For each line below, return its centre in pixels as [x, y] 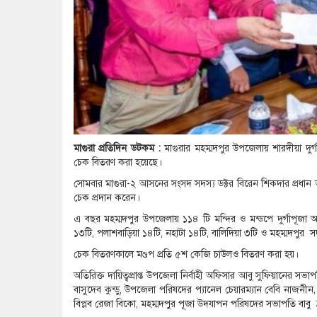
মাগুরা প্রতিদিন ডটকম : [119, 149]
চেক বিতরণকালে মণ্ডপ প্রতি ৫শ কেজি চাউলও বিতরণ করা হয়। [186, 255]
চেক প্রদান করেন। [107, 198]
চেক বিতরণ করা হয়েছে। [118, 163]
